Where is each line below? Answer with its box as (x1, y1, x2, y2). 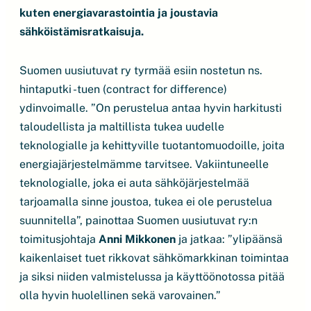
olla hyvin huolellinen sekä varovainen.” (19, 289, 226, 302)
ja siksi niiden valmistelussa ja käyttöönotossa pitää (19, 270, 285, 283)
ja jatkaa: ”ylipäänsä (176, 233, 283, 246)
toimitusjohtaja (19, 233, 99, 246)
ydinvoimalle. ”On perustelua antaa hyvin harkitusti (19, 101, 282, 115)
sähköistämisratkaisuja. (19, 25, 144, 38)
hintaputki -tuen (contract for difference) (19, 83, 227, 96)
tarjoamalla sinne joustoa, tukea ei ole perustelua (19, 195, 272, 208)
